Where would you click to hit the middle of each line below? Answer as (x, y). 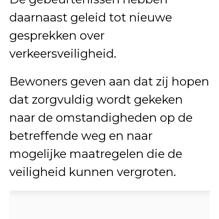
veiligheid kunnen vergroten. (92, 172)
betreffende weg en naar (81, 135)
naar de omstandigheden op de (101, 117)
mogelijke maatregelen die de (96, 153)
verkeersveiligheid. (63, 53)
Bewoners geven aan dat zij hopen (109, 81)
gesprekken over (57, 35)
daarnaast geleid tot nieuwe (90, 17)
